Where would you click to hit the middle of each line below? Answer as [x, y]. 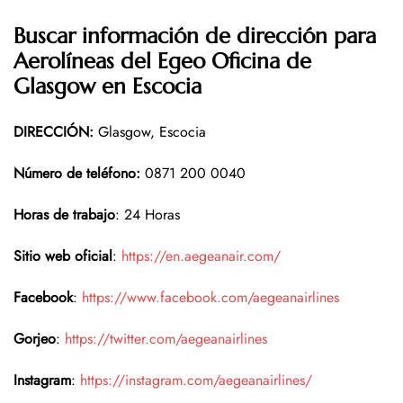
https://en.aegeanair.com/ [201, 256]
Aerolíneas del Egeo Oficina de [162, 62]
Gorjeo [35, 339]
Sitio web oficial [63, 256]
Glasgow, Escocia [150, 132]
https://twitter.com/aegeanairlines [166, 339]
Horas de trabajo [64, 215]
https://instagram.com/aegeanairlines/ [196, 381]
